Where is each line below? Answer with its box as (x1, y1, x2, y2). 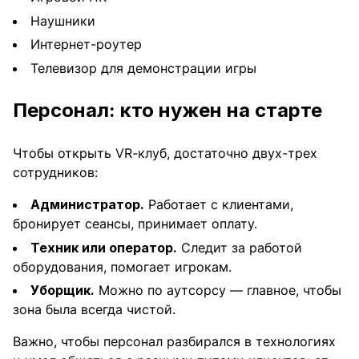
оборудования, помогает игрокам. (13, 258, 232, 275)
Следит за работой (177, 239, 302, 256)
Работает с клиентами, (144, 196, 293, 212)
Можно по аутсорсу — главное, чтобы (95, 282, 341, 299)
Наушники (30, 12, 95, 29)
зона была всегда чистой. (13, 301, 175, 318)
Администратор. (30, 196, 144, 212)
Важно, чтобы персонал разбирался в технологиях (13, 333, 336, 350)
